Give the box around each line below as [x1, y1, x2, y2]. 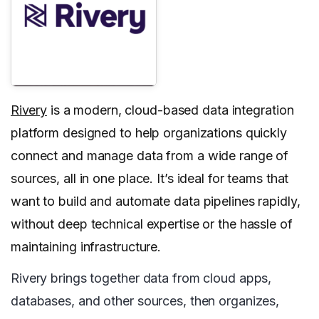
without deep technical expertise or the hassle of [11, 216, 293, 232]
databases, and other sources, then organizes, [11, 293, 280, 309]
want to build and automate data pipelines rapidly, [11, 194, 300, 209]
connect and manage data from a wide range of [11, 148, 289, 164]
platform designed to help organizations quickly [11, 125, 287, 141]
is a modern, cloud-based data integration [46, 103, 294, 118]
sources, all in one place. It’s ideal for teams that [11, 171, 289, 187]
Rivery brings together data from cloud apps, [11, 271, 272, 286]
